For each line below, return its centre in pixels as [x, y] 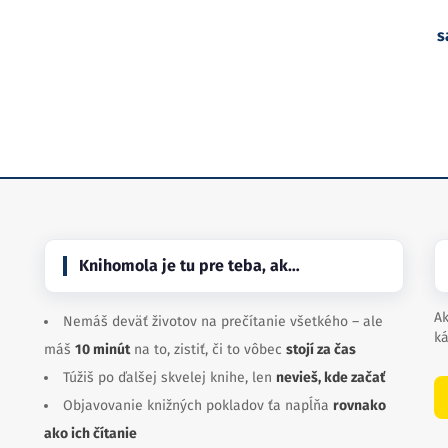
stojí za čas [321, 349]
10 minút [102, 349]
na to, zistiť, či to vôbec [208, 349]
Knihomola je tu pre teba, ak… [189, 265]
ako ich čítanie [90, 433]
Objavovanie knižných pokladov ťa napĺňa [198, 405]
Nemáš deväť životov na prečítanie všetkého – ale [223, 321]
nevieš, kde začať [330, 377]
